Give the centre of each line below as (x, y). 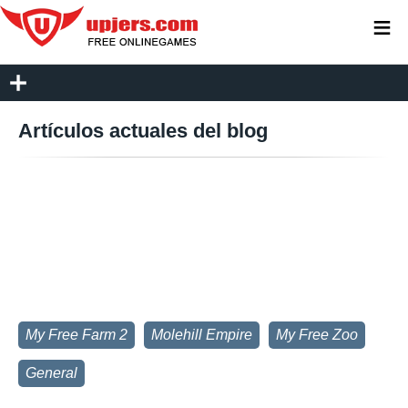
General (51, 373)
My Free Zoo (317, 335)
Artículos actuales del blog (143, 131)
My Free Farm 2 (76, 335)
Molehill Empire (202, 335)
